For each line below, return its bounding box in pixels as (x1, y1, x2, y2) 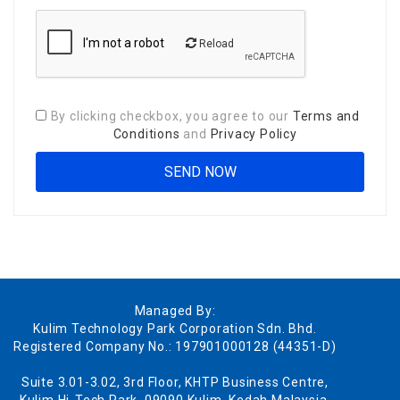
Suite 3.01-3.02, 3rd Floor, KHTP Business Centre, (21, 375, 329, 390)
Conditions (112, 127, 180, 142)
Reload (196, 37, 234, 51)
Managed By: (134, 304, 216, 319)
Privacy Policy (210, 127, 297, 142)
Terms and (292, 109, 360, 124)
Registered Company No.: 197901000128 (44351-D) (13, 339, 337, 354)
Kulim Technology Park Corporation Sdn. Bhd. (33, 321, 317, 337)
